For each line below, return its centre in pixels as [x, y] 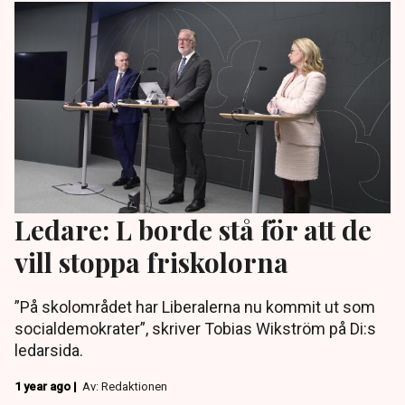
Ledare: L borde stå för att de [193, 230]
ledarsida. [49, 351]
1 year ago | [47, 387]
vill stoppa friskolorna [151, 262]
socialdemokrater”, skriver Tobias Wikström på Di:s [195, 329]
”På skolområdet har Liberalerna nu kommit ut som [195, 307]
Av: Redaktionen [125, 387]
